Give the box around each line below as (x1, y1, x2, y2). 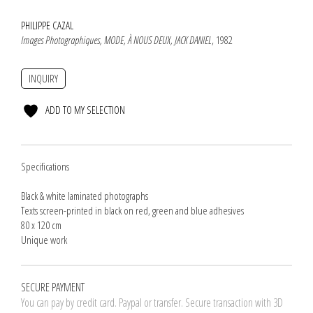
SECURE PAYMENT (21, 279, 85, 295)
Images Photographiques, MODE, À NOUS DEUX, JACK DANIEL (21, 33, 212, 47)
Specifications (21, 159, 69, 173)
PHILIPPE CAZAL (21, 18, 73, 32)
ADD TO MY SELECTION (45, 103, 125, 117)
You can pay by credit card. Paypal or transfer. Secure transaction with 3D (21, 295, 283, 310)
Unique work (21, 233, 67, 247)
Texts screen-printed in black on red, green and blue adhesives (21, 203, 244, 217)
